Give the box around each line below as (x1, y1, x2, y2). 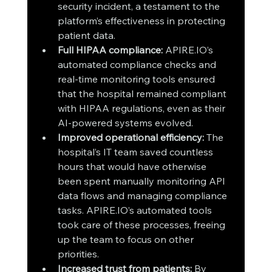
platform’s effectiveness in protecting (57, 15, 228, 27)
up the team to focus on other (57, 233, 196, 246)
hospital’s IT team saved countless (57, 146, 216, 158)
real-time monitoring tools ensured (57, 73, 217, 86)
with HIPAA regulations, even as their (57, 102, 228, 115)
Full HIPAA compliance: (57, 44, 163, 56)
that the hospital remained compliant (57, 87, 229, 100)
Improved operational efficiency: (57, 131, 204, 144)
